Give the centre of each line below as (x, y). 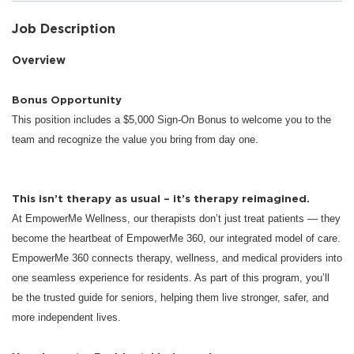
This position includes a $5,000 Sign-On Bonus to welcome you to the (171, 119)
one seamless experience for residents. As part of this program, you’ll (171, 277)
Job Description (64, 28)
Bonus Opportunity (67, 99)
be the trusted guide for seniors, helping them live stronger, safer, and (170, 297)
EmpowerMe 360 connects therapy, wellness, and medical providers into (177, 258)
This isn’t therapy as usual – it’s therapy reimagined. (161, 198)
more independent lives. (68, 317)
